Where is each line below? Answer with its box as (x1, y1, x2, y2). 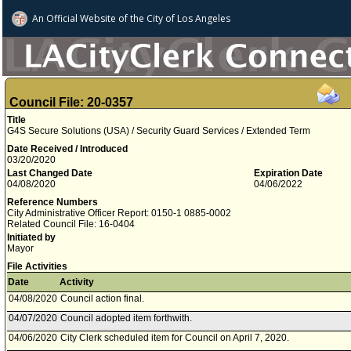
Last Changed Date (7, 168, 92, 179)
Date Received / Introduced (7, 143, 128, 154)
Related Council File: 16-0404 (7, 219, 135, 230)
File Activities (7, 261, 67, 272)
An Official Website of (32, 12, 128, 25)
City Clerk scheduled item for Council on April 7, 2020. (60, 332, 289, 343)
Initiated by (7, 232, 56, 243)
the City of (128, 12, 175, 25)
